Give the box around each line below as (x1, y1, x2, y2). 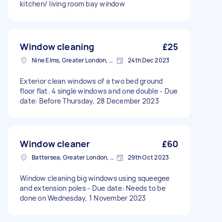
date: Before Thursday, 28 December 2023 (20, 96, 159, 106)
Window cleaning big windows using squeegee (20, 173, 170, 183)
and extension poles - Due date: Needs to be (20, 183, 166, 193)
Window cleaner (20, 138, 90, 150)
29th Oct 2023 (128, 153, 169, 162)
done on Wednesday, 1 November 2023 (20, 193, 146, 203)
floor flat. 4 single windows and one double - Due (20, 86, 178, 96)
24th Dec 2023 (128, 56, 170, 64)
